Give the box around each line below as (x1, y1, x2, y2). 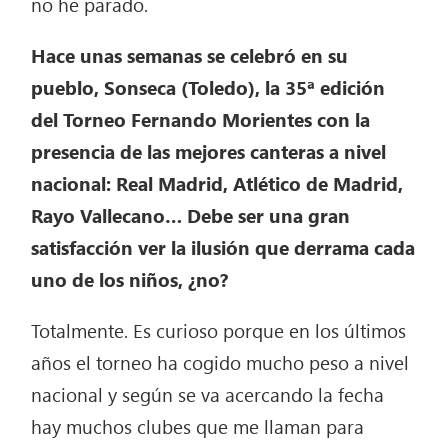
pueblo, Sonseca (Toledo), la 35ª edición (31, 74, 386, 101)
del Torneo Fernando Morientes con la (31, 106, 371, 133)
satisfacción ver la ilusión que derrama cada (31, 234, 416, 261)
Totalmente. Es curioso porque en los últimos (31, 317, 407, 344)
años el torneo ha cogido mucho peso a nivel (31, 349, 410, 376)
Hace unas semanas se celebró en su (31, 42, 349, 69)
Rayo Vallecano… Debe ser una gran (31, 202, 351, 229)
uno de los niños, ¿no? (31, 266, 229, 293)
